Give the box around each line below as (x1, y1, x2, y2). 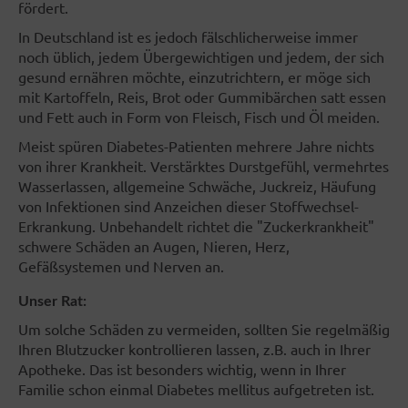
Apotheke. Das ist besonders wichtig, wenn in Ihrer (18, 360, 346, 379)
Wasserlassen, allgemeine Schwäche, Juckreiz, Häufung (18, 177, 376, 196)
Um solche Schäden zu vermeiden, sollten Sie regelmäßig (18, 320, 390, 339)
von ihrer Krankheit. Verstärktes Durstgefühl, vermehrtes (18, 157, 389, 176)
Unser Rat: (18, 294, 87, 310)
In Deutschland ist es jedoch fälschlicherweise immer (18, 27, 358, 46)
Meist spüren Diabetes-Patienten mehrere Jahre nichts (18, 137, 374, 156)
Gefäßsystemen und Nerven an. (18, 257, 224, 276)
